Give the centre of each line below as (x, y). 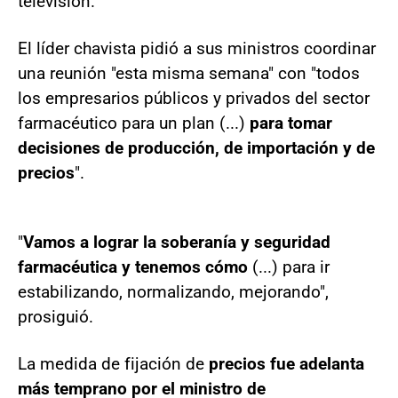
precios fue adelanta (287, 363)
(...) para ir (289, 267)
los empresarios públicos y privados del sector (194, 98)
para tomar (291, 123)
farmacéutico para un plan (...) (134, 123)
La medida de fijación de (113, 363)
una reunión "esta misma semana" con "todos (189, 73)
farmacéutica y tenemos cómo (133, 267)
